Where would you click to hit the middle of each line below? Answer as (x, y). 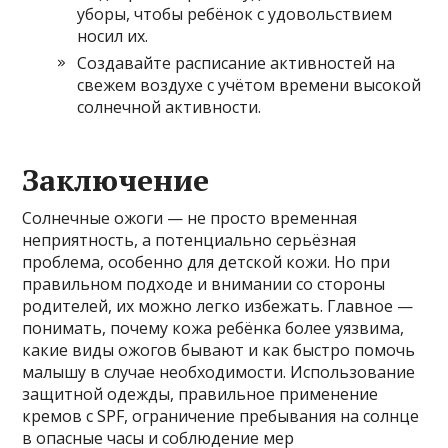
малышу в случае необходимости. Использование (219, 371)
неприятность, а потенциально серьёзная (189, 239)
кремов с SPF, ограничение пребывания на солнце (221, 415)
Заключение (116, 179)
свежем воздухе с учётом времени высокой (249, 84)
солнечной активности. (169, 106)
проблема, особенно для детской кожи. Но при (206, 261)
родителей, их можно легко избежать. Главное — (218, 305)
